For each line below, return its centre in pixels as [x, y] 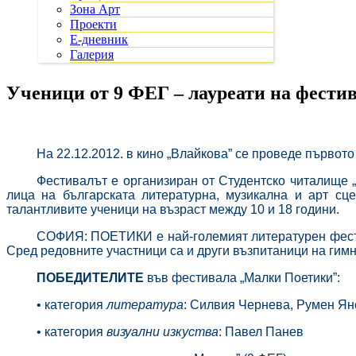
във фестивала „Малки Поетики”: [242, 277]
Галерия [92, 54]
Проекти [93, 24]
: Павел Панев [261, 331]
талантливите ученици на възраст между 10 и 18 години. [173, 209]
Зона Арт [95, 9]
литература [145, 304]
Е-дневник [99, 39]
